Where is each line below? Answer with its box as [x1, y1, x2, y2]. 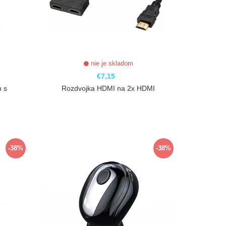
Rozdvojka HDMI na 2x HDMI [62, 84, 155, 93]
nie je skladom [88, 60, 133, 68]
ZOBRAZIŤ [95, 138, 125, 146]
